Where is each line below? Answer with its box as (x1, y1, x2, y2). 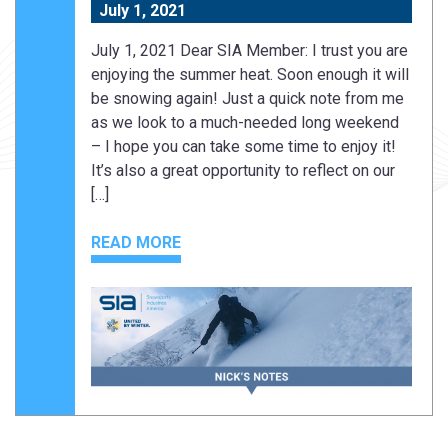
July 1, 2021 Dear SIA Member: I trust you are (91, 41, 408, 61)
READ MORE (91, 233, 181, 253)
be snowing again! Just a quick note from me (91, 89, 404, 109)
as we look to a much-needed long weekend (91, 113, 399, 133)
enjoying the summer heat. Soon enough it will (91, 65, 409, 85)
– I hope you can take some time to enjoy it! (91, 137, 396, 157)
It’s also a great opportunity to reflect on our (91, 161, 395, 181)
